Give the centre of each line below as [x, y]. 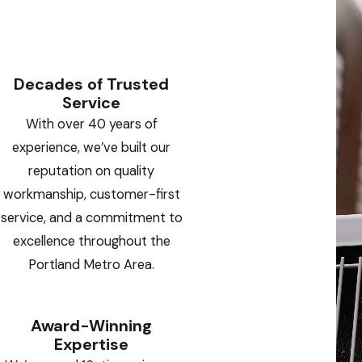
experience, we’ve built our [92, 148]
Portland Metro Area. [92, 265]
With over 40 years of [91, 124]
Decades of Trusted [92, 84]
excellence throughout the [91, 242]
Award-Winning [92, 326]
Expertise [92, 345]
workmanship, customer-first [91, 195]
